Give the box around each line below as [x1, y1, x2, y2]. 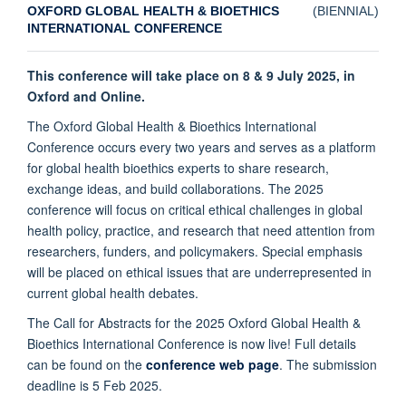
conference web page [146, 354, 279, 373]
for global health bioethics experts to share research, [27, 158, 329, 177]
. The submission [279, 354, 377, 373]
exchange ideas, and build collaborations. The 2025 [27, 179, 324, 198]
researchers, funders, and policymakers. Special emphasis [27, 241, 362, 260]
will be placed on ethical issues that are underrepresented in [27, 262, 372, 281]
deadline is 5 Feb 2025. [27, 375, 162, 394]
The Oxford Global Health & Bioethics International [27, 116, 316, 135]
